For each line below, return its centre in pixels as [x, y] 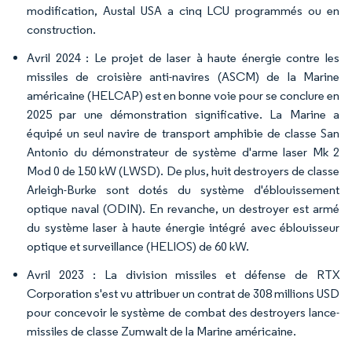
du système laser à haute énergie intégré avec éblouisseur [183, 227]
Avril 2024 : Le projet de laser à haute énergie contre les [183, 57]
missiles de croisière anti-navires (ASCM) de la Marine [183, 76]
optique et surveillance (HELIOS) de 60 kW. [138, 246]
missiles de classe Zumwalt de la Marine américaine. [161, 331]
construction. [61, 29]
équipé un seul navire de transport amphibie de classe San [183, 133]
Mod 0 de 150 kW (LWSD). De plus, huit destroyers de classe [183, 170]
